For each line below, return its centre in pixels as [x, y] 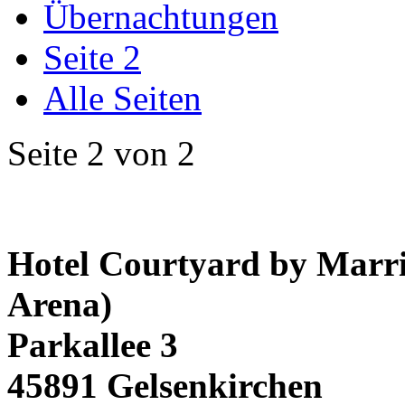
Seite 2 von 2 [101, 154]
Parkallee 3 [93, 345]
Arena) [60, 305]
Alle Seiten [122, 99]
